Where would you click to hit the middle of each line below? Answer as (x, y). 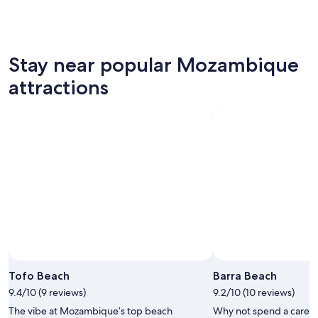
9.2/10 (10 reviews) (254, 292)
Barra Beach (245, 275)
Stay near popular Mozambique (154, 64)
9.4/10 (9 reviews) (47, 292)
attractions (59, 87)
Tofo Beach (39, 275)
